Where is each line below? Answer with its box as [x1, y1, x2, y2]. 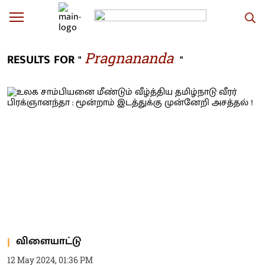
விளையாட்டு [16, 232, 81, 250]
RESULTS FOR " [7, 50, 82, 70]
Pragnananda [85, 49, 173, 67]
